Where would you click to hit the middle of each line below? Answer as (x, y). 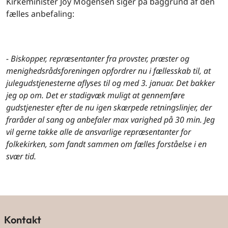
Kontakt (23, 220)
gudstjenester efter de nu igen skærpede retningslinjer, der (109, 107)
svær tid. (21, 156)
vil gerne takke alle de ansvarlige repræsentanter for (98, 132)
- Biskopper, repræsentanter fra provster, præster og (98, 59)
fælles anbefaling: (40, 14)
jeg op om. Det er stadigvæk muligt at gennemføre (95, 95)
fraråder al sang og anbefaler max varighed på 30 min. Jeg (110, 120)
